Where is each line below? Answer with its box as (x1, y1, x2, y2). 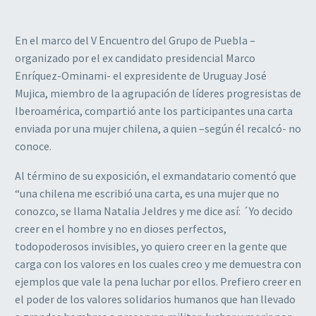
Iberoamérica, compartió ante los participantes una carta (15, 103, 293, 118)
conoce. (15, 138, 51, 153)
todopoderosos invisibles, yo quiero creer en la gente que (15, 239, 287, 254)
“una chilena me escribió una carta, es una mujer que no (15, 186, 279, 201)
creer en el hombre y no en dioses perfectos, (15, 221, 226, 236)
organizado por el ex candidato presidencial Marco (15, 50, 255, 65)
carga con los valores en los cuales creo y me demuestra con (15, 257, 301, 272)
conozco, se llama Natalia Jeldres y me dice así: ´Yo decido (15, 204, 293, 219)
